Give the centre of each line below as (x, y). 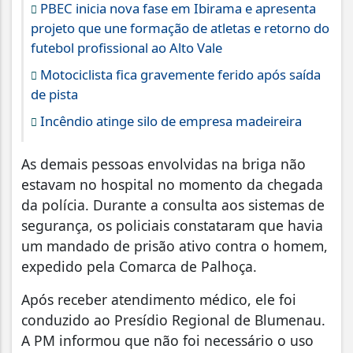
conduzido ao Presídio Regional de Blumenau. (173, 320)
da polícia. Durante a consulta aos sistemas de (173, 205)
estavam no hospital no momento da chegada (172, 185)
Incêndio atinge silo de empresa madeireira (169, 121)
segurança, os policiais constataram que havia (172, 226)
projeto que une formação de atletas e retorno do (180, 28)
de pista (54, 95)
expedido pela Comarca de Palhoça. (139, 267)
